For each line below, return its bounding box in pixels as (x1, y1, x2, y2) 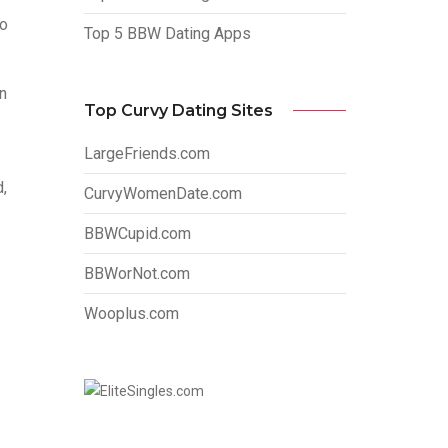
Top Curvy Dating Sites (83, 100, 273, 120)
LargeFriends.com (83, 143, 210, 163)
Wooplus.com (83, 303, 179, 323)
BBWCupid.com (83, 223, 191, 243)
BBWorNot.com (83, 263, 190, 283)
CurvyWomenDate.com (83, 183, 242, 203)
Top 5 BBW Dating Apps (83, 23, 251, 43)
